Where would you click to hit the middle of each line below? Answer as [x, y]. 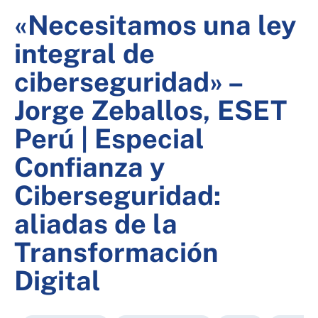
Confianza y [89, 167]
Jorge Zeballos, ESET [150, 110]
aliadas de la [96, 224]
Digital [57, 281]
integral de [84, 54]
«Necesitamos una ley [155, 25]
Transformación [116, 252]
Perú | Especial [109, 139]
